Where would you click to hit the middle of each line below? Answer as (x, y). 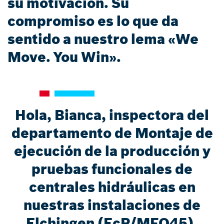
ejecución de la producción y (112, 151)
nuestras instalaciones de (112, 205)
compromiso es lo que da (93, 21)
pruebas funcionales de (112, 169)
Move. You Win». (64, 57)
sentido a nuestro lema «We (103, 39)
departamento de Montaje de (112, 133)
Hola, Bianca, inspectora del (112, 115)
